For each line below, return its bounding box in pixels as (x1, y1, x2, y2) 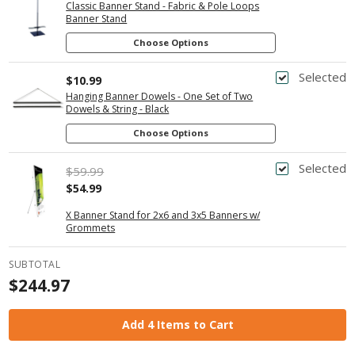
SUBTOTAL (9, 257, 61, 271)
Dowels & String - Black (66, 102, 170, 116)
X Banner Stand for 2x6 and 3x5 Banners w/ (66, 208, 261, 222)
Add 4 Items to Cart (121, 316, 234, 332)
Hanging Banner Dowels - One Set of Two (66, 90, 254, 104)
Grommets (66, 220, 116, 235)
